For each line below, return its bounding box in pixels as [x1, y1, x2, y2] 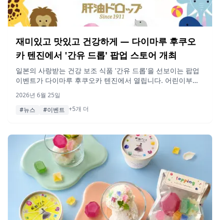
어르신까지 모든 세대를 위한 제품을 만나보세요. [16, 85, 165, 95]
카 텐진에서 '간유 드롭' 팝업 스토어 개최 [16, 49, 177, 61]
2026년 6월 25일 [16, 90, 60, 99]
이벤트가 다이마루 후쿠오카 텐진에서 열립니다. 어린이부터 [16, 75, 199, 85]
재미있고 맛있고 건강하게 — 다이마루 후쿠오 [16, 35, 196, 47]
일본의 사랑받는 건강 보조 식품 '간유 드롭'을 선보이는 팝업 [16, 65, 199, 75]
